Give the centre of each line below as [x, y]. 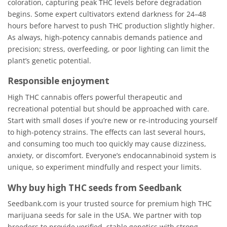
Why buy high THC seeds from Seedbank [94, 187]
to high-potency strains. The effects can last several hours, [107, 132]
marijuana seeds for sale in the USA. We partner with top [105, 215]
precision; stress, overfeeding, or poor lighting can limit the [108, 49]
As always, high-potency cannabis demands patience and [105, 37]
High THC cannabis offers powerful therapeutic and [95, 97]
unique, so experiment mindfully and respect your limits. [105, 167]
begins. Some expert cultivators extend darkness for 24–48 [107, 14]
